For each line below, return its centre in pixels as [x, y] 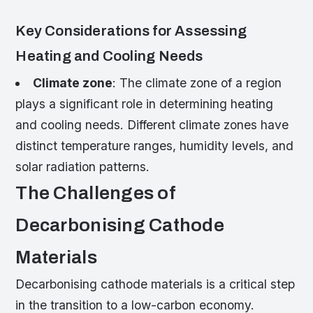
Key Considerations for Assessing [131, 31]
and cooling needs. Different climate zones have [152, 124]
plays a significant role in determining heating [145, 103]
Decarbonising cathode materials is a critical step [155, 284]
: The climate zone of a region [197, 82]
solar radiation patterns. [83, 166]
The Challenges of [95, 193]
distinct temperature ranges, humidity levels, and [155, 145]
